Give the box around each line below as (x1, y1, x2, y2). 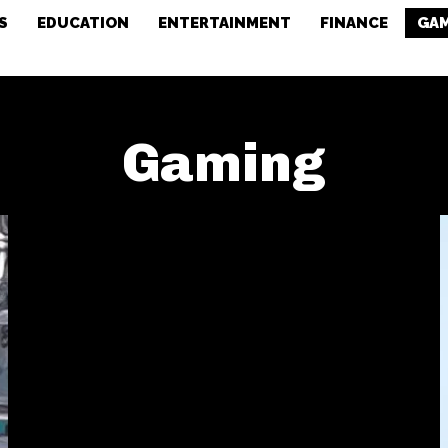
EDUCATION (37, 13, 130, 32)
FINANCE (320, 13, 389, 32)
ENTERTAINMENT (158, 13, 292, 32)
